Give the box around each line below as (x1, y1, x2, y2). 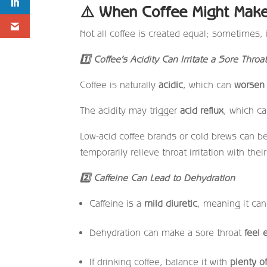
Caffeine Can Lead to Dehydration (91, 172, 235, 183)
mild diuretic (144, 197, 198, 209)
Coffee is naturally (80, 79, 159, 90)
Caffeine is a (89, 197, 145, 209)
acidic (159, 79, 184, 90)
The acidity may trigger (80, 104, 181, 116)
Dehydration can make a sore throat (89, 226, 245, 238)
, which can (183, 79, 235, 90)
